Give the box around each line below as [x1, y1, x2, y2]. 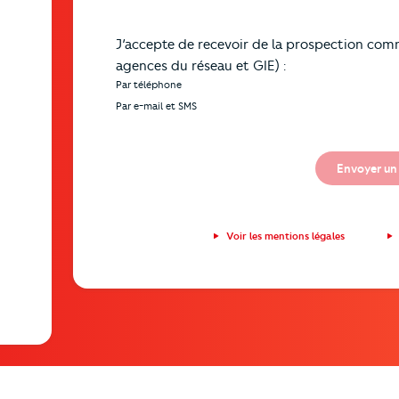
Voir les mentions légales [226, 229, 345, 242]
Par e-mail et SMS [116, 99, 197, 112]
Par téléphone [116, 77, 182, 91]
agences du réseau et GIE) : [116, 57, 286, 74]
